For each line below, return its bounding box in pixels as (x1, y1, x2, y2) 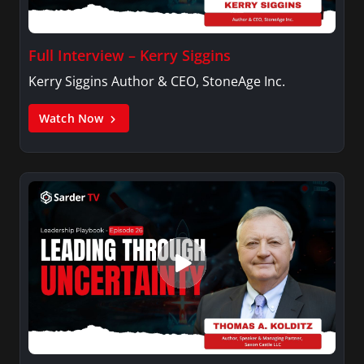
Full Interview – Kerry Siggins (28, 45, 231, 66)
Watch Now (39, 110, 107, 127)
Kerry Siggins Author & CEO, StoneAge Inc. (28, 72, 285, 91)
